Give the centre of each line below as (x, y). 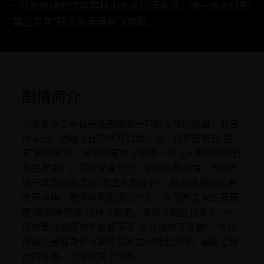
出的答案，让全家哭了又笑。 (83, 256)
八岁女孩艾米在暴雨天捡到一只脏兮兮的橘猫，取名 (130, 124)
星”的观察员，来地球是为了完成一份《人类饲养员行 (132, 153)
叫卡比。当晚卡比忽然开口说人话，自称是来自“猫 (127, 138)
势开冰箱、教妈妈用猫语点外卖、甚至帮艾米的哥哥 (130, 197)
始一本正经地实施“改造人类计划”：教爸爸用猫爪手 (129, 183)
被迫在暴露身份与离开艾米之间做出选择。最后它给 (130, 242)
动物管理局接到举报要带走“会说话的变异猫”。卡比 (129, 227)
